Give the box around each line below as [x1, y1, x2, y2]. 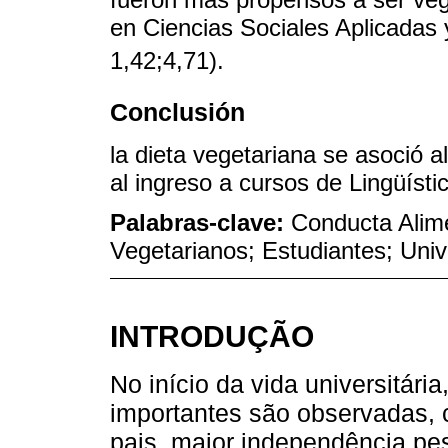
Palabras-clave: [110, 209, 291, 237]
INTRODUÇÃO [110, 319, 314, 354]
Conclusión [110, 98, 245, 127]
